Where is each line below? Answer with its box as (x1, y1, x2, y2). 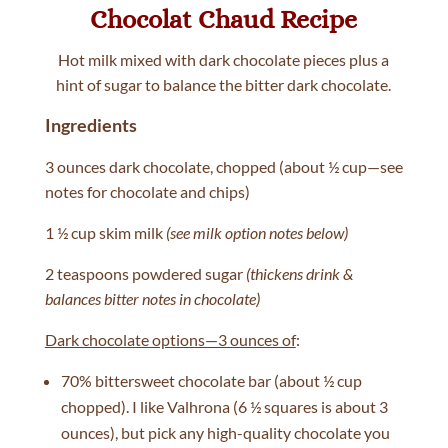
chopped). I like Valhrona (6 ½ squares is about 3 (60, 397, 388, 417)
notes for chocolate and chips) (44, 182, 250, 202)
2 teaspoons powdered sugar (44, 264, 246, 284)
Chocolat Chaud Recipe (90, 4, 358, 35)
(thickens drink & (245, 264, 353, 284)
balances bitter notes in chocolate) (44, 289, 260, 309)
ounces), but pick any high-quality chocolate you (60, 423, 390, 443)
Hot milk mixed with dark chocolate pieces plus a (58, 50, 390, 70)
